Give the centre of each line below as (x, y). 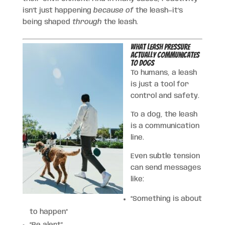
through (87, 22)
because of (113, 10)
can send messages (165, 167)
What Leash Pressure (160, 47)
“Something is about (166, 199)
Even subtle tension (165, 156)
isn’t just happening (58, 10)
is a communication (165, 126)
